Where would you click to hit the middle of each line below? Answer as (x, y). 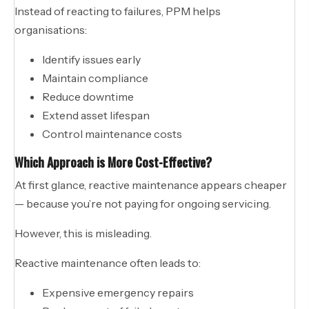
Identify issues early (91, 59)
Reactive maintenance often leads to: (108, 262)
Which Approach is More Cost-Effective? (113, 162)
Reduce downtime (88, 96)
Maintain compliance (95, 78)
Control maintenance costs (112, 133)
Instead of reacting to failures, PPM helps (118, 11)
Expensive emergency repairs (118, 292)
